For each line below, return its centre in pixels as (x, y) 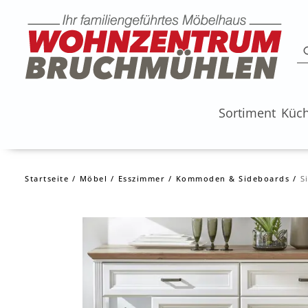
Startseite (47, 178)
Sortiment (247, 113)
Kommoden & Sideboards (232, 178)
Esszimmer (141, 178)
